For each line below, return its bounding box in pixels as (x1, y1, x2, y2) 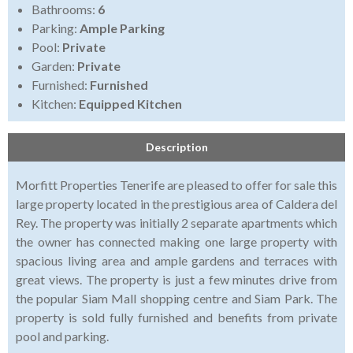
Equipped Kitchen (79, 96, 182, 112)
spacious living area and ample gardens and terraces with (16, 253, 337, 269)
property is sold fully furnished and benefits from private (16, 310, 337, 325)
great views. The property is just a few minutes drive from (16, 272, 337, 288)
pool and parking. (16, 329, 109, 344)
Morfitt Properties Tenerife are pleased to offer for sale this (16, 177, 337, 193)
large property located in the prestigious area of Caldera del (16, 196, 337, 212)
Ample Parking (80, 20, 165, 36)
